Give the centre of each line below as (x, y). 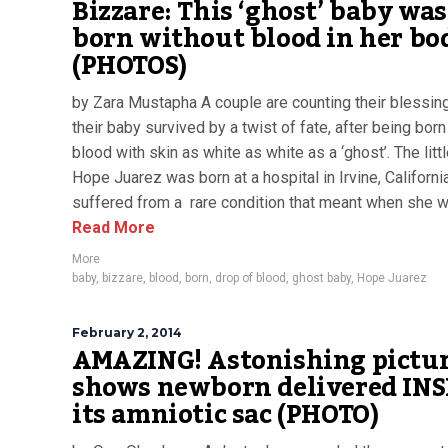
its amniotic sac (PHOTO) (225, 415)
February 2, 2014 (127, 332)
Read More (113, 227)
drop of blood (250, 278)
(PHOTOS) (129, 66)
